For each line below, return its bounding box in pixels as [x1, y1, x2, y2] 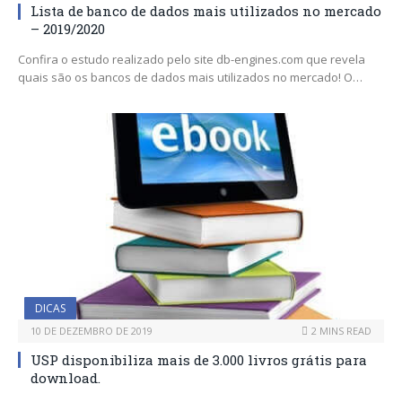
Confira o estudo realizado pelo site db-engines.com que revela [18, 51, 365, 67]
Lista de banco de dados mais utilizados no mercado [31, 2, 381, 20]
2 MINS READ [311, 323, 371, 337]
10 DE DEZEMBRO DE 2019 [31, 323, 153, 337]
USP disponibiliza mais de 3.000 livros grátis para [31, 350, 367, 369]
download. [31, 368, 100, 387]
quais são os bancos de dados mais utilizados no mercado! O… [18, 69, 363, 85]
